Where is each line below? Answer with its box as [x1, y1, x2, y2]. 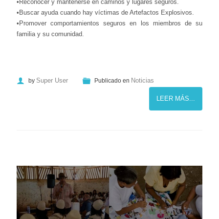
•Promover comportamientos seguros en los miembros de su [17, 20, 202, 27]
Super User [36, 77, 68, 84]
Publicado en [94, 77, 130, 84]
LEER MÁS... [156, 95, 195, 102]
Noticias [131, 77, 154, 84]
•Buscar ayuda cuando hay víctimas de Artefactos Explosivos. [17, 9, 194, 16]
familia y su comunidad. [17, 30, 84, 38]
